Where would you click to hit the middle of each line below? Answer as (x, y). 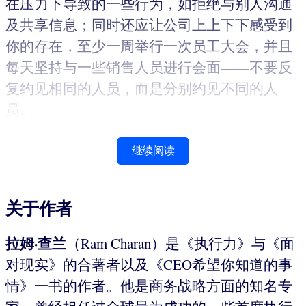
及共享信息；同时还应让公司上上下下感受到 (149, 24)
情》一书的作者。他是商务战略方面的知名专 (149, 285)
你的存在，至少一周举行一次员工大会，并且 (149, 45)
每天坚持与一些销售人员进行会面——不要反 (149, 67)
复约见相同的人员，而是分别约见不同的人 (142, 88)
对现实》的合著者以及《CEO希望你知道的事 (149, 264)
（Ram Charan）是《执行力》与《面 (180, 243)
